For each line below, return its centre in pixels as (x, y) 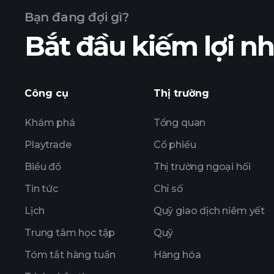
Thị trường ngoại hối (202, 167)
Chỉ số (168, 189)
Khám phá (50, 123)
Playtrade (48, 145)
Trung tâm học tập (70, 233)
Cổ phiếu (175, 145)
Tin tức (41, 189)
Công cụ (46, 93)
